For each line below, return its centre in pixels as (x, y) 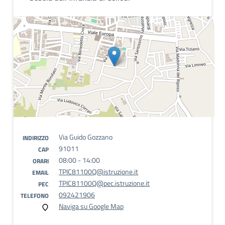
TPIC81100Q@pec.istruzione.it (104, 183)
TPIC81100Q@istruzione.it (98, 172)
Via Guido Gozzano (86, 137)
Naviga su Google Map (91, 206)
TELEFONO (35, 196)
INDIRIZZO (36, 138)
